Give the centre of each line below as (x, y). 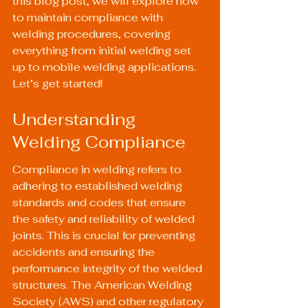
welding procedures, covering (93, 34)
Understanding (76, 119)
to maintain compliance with (89, 18)
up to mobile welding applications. (106, 67)
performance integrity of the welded (109, 269)
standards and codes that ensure (100, 203)
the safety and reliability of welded (105, 219)
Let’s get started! (57, 84)
